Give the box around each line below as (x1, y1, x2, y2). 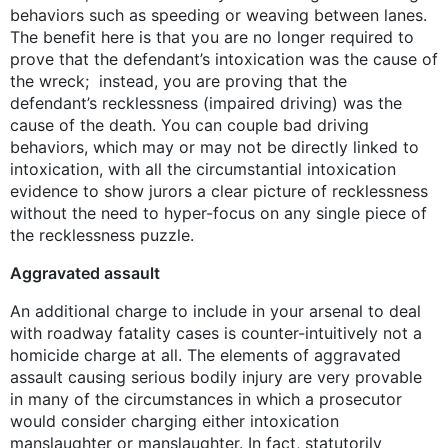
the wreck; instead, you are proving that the (10, 70, 347, 91)
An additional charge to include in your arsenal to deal (10, 300, 421, 321)
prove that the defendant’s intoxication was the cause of (10, 48, 438, 69)
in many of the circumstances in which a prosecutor (10, 388, 402, 409)
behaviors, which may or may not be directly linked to (10, 136, 419, 157)
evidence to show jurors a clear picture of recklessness (10, 180, 428, 201)
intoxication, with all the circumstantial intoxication (10, 158, 396, 179)
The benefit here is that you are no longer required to (10, 26, 414, 47)
